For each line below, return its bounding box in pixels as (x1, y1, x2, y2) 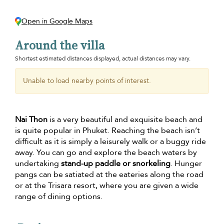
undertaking (15, 157, 61, 169)
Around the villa (15, 36, 104, 53)
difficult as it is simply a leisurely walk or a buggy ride (15, 135, 206, 147)
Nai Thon (15, 113, 47, 125)
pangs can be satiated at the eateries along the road (15, 168, 203, 180)
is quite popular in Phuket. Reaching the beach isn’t (15, 124, 200, 136)
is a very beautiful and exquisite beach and (47, 113, 202, 125)
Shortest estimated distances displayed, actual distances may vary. (15, 54, 190, 62)
